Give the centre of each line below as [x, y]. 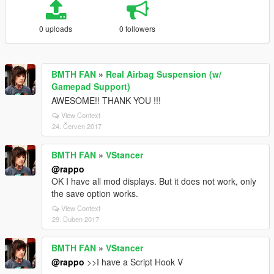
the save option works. [95, 193]
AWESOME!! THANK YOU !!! [106, 100]
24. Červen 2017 [77, 126]
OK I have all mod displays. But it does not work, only [154, 181]
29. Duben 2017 [76, 219]
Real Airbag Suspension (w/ [164, 74]
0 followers [138, 28]
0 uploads [56, 28]
